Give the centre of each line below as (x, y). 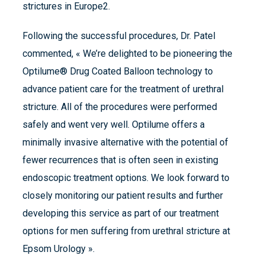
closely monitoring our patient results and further (123, 196)
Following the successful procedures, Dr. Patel (119, 36)
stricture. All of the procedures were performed (120, 107)
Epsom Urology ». (59, 249)
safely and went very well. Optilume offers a (114, 125)
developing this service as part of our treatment (121, 214)
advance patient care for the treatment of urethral (123, 89)
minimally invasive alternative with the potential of (125, 143)
